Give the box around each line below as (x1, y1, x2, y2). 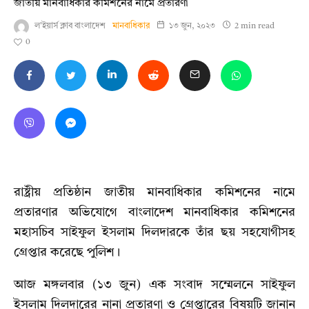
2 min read (232, 22, 275, 31)
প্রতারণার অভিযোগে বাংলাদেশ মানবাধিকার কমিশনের (14, 206, 295, 219)
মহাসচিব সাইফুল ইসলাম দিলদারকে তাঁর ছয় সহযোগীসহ (14, 226, 295, 239)
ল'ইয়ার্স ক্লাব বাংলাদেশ (34, 22, 106, 31)
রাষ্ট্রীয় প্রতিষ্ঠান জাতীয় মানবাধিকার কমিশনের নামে (14, 186, 295, 199)
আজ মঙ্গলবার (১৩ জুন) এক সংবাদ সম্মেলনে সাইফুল (14, 279, 295, 292)
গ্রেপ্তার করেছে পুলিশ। (14, 246, 120, 259)
